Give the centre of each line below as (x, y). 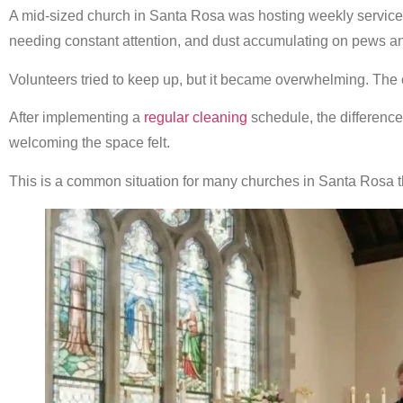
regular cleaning (196, 118)
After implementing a (76, 118)
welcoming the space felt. (90, 143)
